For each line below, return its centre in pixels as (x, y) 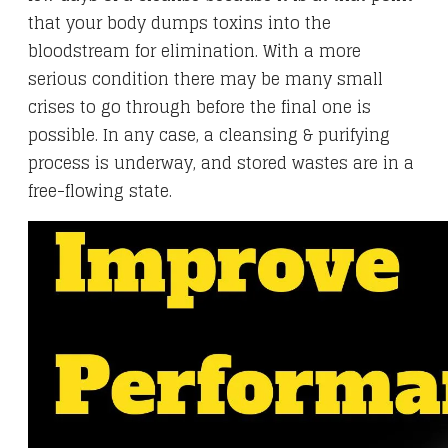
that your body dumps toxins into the (179, 23)
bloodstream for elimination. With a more (194, 51)
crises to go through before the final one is (199, 107)
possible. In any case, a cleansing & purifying (209, 135)
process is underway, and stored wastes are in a (221, 163)
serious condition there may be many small (205, 79)
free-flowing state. (102, 191)
